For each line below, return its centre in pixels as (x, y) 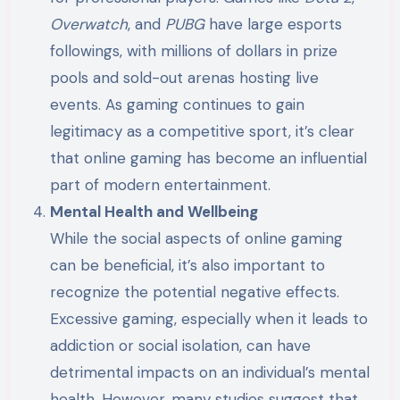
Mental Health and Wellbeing (154, 211)
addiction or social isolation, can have (181, 345)
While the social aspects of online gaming (197, 238)
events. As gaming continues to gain (178, 104)
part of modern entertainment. (161, 184)
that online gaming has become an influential (209, 158)
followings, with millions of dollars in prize (194, 50)
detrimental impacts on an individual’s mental (210, 372)
